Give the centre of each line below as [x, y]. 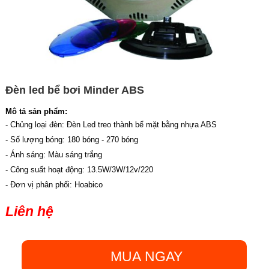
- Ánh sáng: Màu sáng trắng [53, 155]
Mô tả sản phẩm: [36, 112]
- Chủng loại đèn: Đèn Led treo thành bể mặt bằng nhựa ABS [111, 125]
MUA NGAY [146, 257]
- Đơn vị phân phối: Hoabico [54, 185]
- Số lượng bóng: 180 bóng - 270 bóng [71, 140]
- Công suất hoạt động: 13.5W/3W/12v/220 [79, 170]
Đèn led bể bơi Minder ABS [74, 90]
